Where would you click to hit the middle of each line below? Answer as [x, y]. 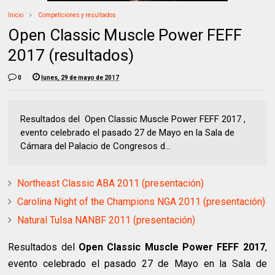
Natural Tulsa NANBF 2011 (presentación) [107, 220]
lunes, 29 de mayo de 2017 [80, 78]
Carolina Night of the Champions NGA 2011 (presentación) [141, 202]
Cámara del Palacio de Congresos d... [96, 146]
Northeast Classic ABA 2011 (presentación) [111, 184]
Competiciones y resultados [77, 15]
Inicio [16, 15]
